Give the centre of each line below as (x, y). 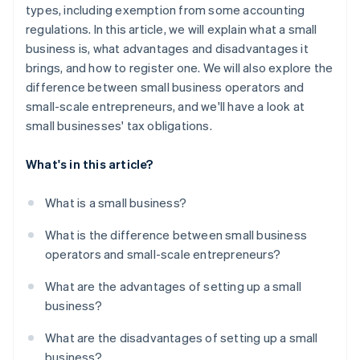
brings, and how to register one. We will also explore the (180, 68)
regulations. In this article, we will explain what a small (172, 29)
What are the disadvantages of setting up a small (182, 338)
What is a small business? (116, 203)
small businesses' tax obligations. (119, 126)
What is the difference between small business (176, 235)
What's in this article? (90, 164)
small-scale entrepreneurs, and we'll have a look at (166, 106)
